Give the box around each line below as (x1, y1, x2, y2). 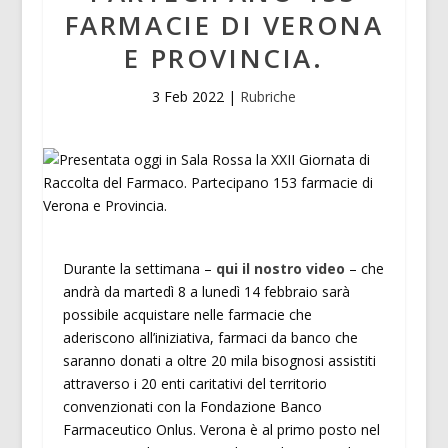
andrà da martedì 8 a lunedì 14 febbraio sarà (62, 282, 350, 302)
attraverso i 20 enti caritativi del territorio (62, 374, 327, 394)
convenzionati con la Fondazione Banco (62, 397, 322, 417)
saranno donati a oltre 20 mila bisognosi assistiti (62, 351, 376, 371)
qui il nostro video (215, 259, 349, 279)
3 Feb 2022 (151, 87, 224, 107)
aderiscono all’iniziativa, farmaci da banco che (62, 328, 358, 348)
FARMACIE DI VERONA (64, 7, 384, 44)
